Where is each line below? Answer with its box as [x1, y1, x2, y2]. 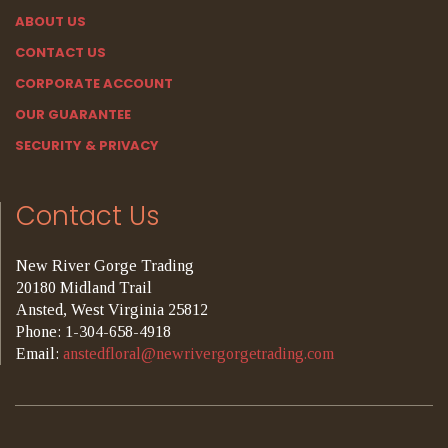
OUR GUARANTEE [15, 104, 131, 124]
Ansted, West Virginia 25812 [16, 300, 208, 318]
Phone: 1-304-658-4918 [16, 322, 171, 340]
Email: [16, 344, 63, 362]
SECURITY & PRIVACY [15, 135, 159, 155]
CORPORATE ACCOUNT [15, 73, 173, 93]
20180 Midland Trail [16, 278, 152, 296]
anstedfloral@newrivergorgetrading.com [63, 344, 334, 362]
